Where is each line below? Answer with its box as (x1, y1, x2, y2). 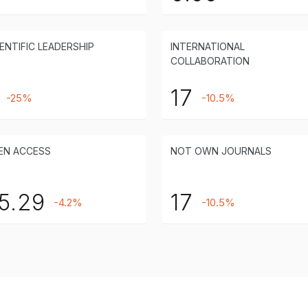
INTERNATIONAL (170, 40, 245, 52)
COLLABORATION (170, 54, 250, 67)
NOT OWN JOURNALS (170, 144, 272, 157)
